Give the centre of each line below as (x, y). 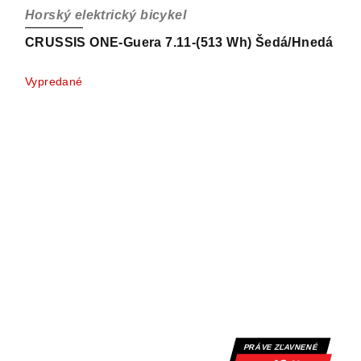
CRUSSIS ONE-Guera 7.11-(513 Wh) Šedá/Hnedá (179, 43)
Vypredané (54, 82)
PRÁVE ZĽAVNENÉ (281, 348)
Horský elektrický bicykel (106, 15)
